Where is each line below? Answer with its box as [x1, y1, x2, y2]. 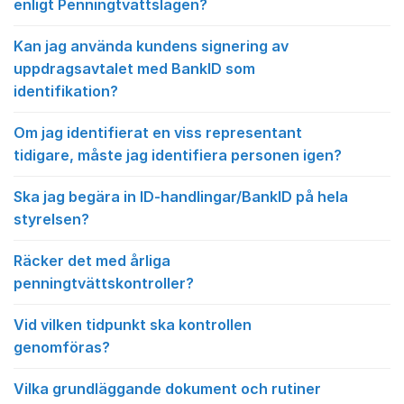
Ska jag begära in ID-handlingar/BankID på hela [14, 188, 348, 206]
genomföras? [14, 338, 110, 356]
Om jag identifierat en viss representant [14, 124, 302, 142]
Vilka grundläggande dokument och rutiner [14, 380, 321, 398]
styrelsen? [14, 210, 89, 228]
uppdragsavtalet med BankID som [14, 60, 255, 78]
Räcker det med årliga [14, 252, 170, 270]
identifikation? [14, 82, 118, 100]
